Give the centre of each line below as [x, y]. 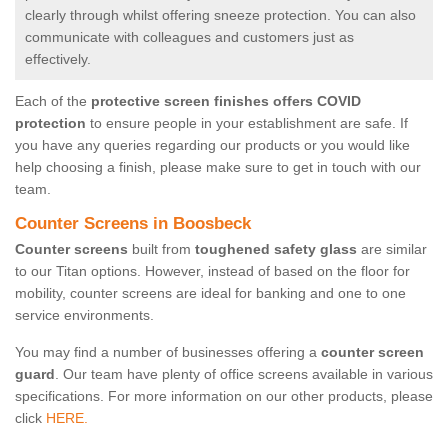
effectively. [60, 59]
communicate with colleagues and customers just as [189, 37]
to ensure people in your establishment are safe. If [247, 123]
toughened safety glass [276, 249]
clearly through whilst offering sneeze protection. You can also [220, 15]
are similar [392, 249]
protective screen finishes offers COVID [226, 101]
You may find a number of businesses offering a [168, 352]
